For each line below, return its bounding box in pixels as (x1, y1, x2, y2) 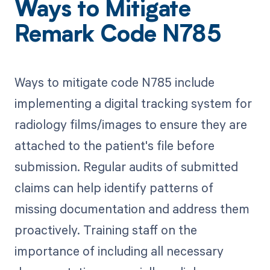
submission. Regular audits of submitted (14, 158, 238, 175)
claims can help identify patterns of (14, 179, 213, 196)
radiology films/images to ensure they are (14, 116, 247, 133)
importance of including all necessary (14, 242, 224, 260)
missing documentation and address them (14, 200, 250, 218)
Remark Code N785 (14, 24, 222, 48)
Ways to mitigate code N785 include (14, 74, 215, 91)
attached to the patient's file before (14, 137, 215, 154)
